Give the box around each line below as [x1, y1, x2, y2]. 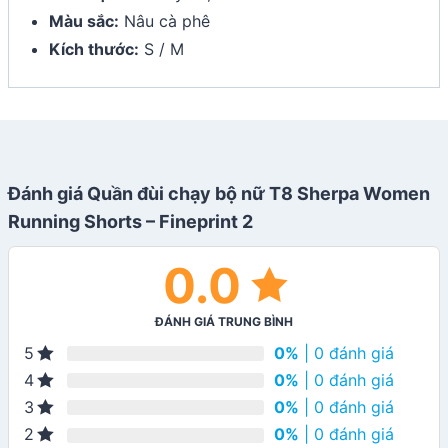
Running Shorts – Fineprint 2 [8, 210, 253, 232]
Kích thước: [49, 38, 139, 59]
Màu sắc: [49, 10, 119, 31]
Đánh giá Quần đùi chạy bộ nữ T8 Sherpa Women [8, 182, 430, 204]
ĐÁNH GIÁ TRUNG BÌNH [155, 313, 293, 329]
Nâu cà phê [119, 10, 210, 31]
